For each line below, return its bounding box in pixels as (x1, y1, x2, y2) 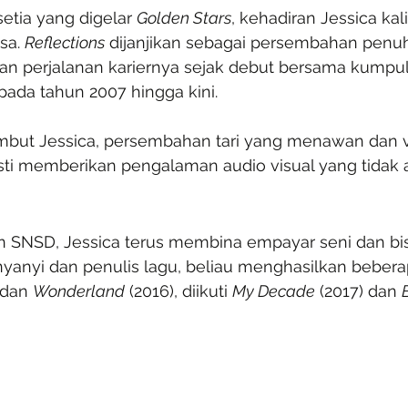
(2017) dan (315, 280, 402, 301)
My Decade (232, 280, 315, 301)
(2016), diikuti (125, 280, 232, 301)
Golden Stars (137, 7, 231, 27)
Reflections (25, 32, 105, 52)
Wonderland (33, 280, 125, 301)
